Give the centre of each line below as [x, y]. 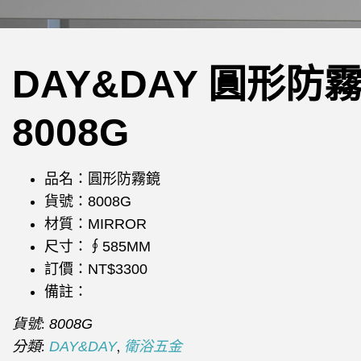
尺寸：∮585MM [98, 246]
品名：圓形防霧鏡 [102, 178]
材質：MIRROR [95, 224]
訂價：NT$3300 [96, 269]
